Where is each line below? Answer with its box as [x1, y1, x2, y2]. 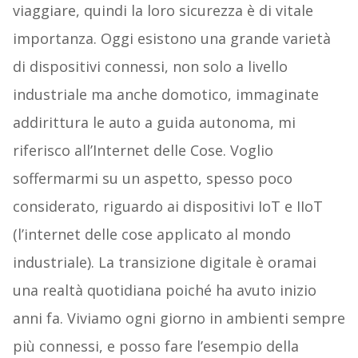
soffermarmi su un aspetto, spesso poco [12, 169, 292, 189]
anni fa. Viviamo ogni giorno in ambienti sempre [12, 308, 345, 328]
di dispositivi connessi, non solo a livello [12, 57, 288, 77]
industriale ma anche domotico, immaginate [12, 85, 319, 105]
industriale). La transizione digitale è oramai [12, 253, 316, 272]
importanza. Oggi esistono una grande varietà [12, 29, 331, 49]
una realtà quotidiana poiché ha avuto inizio [12, 280, 316, 300]
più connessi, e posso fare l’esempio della [12, 336, 299, 356]
